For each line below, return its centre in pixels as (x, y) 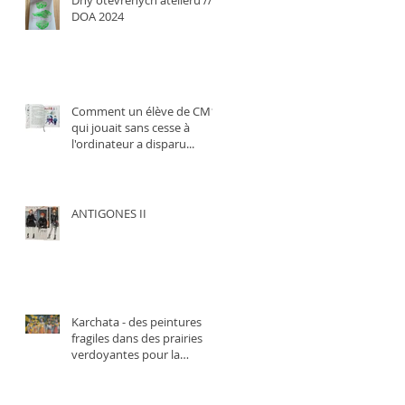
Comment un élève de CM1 (144, 111)
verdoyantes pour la (126, 354)
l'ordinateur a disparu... (133, 144)
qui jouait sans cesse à (131, 127)
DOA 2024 (98, 16)
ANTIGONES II (109, 213)
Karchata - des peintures (137, 322)
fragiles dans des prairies (137, 338)
